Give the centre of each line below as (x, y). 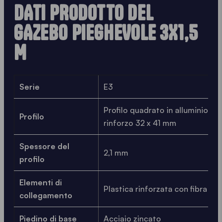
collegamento (46, 195)
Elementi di (41, 183)
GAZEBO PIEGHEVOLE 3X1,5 (106, 33)
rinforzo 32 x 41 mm (140, 123)
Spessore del (44, 146)
